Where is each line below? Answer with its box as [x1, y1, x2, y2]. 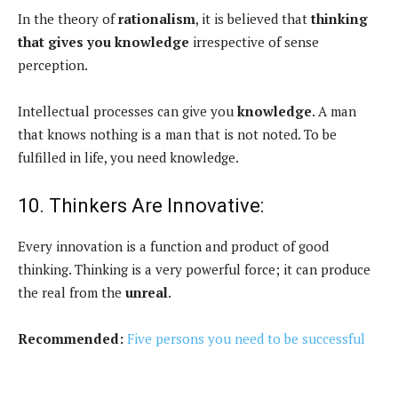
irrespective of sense [189, 33, 319, 52]
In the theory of [18, 10, 118, 28]
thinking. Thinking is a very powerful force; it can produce [18, 260, 370, 279]
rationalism [118, 10, 195, 28]
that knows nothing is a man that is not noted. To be [18, 125, 337, 144]
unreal [125, 283, 168, 302]
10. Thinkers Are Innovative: [18, 195, 264, 218]
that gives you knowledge [18, 33, 189, 52]
